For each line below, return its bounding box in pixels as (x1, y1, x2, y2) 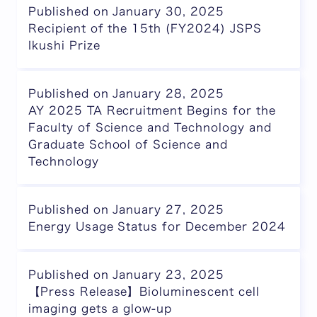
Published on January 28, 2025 (28, 88, 224, 99)
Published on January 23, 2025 (28, 269, 224, 280)
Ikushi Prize (28, 40, 100, 51)
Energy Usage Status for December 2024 (28, 221, 286, 232)
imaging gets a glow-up (28, 303, 173, 314)
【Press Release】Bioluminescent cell (28, 286, 260, 297)
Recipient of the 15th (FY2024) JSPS (28, 23, 262, 34)
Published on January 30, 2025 (28, 6, 224, 17)
